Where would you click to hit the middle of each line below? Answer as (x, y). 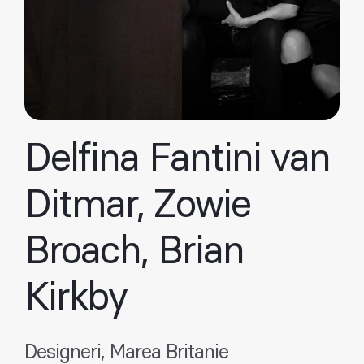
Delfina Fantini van (177, 159)
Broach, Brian (134, 252)
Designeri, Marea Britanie (126, 353)
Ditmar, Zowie (137, 206)
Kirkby (76, 298)
